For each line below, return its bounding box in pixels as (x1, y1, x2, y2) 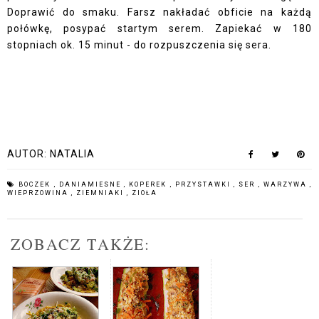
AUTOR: (7, 148, 50, 160)
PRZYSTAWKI (174, 181, 234, 189)
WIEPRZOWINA (7, 189, 71, 197)
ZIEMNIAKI (76, 189, 127, 197)
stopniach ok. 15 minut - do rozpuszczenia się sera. (7, 39, 271, 51)
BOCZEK (19, 181, 54, 189)
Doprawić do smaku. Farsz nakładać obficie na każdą (7, 6, 312, 19)
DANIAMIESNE (58, 181, 124, 189)
